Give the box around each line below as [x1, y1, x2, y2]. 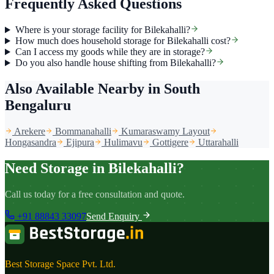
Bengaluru [5, 97, 71, 114]
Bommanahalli [55, 126, 111, 136]
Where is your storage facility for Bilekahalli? [15, 24, 190, 35]
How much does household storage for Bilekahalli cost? [15, 35, 231, 46]
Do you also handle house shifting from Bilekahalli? [15, 57, 216, 68]
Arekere [14, 126, 45, 136]
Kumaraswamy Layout [121, 126, 210, 136]
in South [144, 81, 200, 97]
